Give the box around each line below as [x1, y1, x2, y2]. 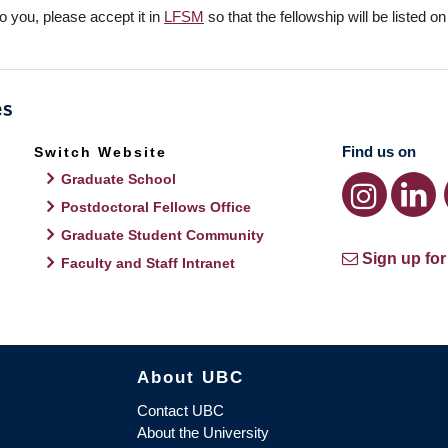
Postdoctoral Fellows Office [61, 199, 252, 215]
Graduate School [61, 171, 177, 187]
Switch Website [34, 144, 168, 160]
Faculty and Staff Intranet [61, 255, 236, 271]
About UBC [136, 368, 244, 386]
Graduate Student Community [61, 227, 265, 243]
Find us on [341, 143, 416, 160]
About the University [136, 424, 269, 441]
